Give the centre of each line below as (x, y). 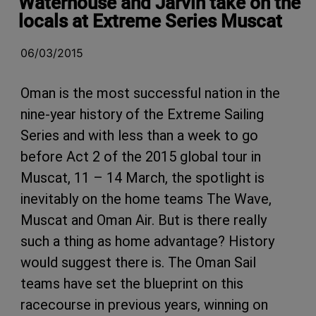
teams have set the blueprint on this (132, 283)
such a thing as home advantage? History (147, 241)
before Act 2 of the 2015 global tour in (141, 156)
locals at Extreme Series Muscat (150, 21)
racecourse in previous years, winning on (144, 304)
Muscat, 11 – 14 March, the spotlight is (142, 177)
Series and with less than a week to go (139, 135)
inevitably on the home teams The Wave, (146, 199)
